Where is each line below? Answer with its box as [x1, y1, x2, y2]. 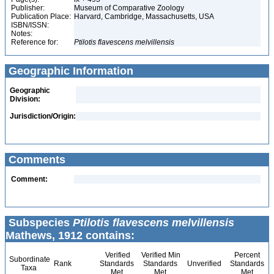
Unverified [185, 259, 221, 268]
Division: [10, 95, 40, 103]
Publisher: [11, 4, 45, 12]
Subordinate [7, 255, 50, 264]
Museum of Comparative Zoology [74, 4, 186, 12]
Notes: [11, 29, 32, 38]
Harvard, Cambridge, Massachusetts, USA [74, 12, 216, 21]
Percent [234, 251, 260, 259]
